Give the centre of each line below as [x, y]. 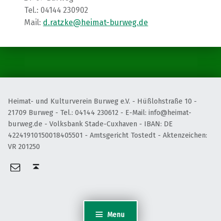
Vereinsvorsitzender [55, 159]
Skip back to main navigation [27, 31]
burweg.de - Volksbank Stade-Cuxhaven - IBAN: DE [90, 124]
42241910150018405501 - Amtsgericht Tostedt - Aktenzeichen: [108, 135]
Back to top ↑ [49, 160]
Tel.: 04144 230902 [56, 10]
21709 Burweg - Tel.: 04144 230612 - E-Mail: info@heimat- [100, 112]
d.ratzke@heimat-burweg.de [96, 23]
